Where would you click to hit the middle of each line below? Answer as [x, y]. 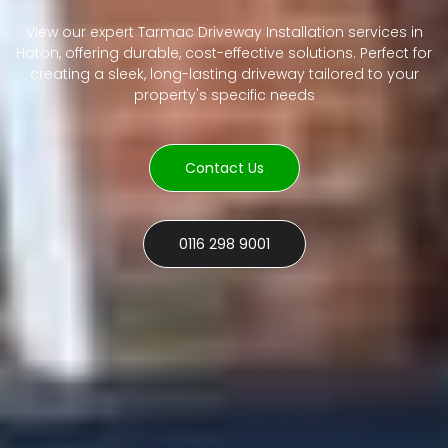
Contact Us [224, 168]
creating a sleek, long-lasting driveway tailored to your [224, 74]
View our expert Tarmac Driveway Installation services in [224, 32]
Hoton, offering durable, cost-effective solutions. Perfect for [224, 53]
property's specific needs [224, 95]
